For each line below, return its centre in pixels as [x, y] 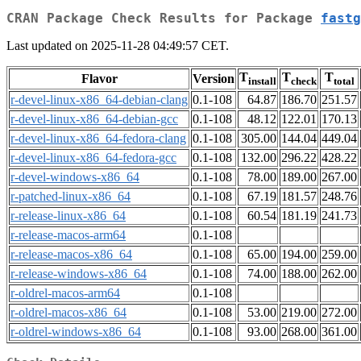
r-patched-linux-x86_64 [71, 197]
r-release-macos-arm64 [68, 235]
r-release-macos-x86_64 [71, 255]
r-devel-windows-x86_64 [75, 177]
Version [214, 79]
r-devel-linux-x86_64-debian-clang [99, 100]
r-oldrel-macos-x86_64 [68, 313]
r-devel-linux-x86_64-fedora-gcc [93, 158]
